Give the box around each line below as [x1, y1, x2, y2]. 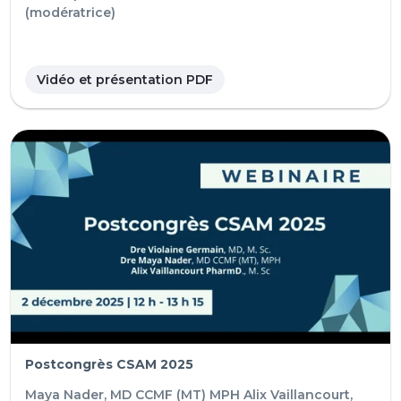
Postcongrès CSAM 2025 [25, 356, 193, 373]
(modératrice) [25, 4, 115, 21]
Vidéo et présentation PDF [37, 71, 213, 88]
